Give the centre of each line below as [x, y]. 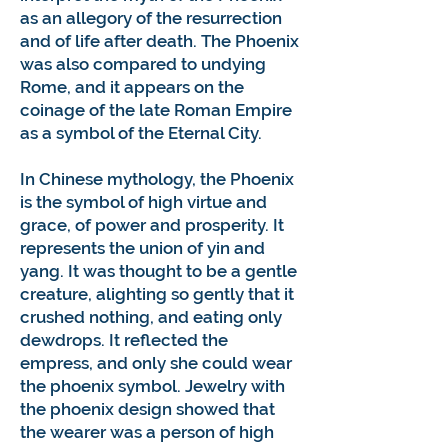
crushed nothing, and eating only [151, 317]
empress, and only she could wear [156, 363]
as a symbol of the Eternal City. [141, 133]
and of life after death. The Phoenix [159, 41]
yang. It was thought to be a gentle [158, 271]
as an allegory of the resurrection [151, 18]
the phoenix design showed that [147, 409]
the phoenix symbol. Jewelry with [152, 386]
